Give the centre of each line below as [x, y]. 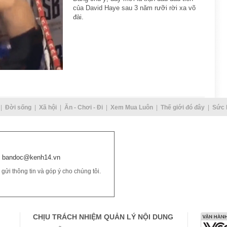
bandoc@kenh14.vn [31, 157]
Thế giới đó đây [182, 107]
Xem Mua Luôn [131, 107]
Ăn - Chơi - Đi [83, 107]
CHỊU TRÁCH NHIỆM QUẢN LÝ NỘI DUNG [103, 217]
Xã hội [48, 107]
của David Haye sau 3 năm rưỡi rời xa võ [134, 8]
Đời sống [18, 107]
